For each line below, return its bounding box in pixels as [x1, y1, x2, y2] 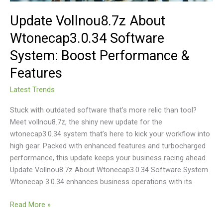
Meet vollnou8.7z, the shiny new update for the [10, 117, 162, 126]
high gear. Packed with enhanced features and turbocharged [10, 141, 206, 150]
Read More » [10, 200, 51, 209]
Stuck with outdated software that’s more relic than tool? [10, 105, 197, 114]
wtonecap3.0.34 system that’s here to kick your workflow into [10, 129, 210, 138]
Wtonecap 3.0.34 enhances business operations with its [10, 177, 192, 186]
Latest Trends [10, 85, 55, 95]
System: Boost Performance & [10, 47, 190, 64]
